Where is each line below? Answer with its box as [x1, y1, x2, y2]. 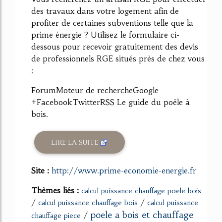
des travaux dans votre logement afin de [31, 6, 179, 16]
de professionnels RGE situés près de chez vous [31, 54, 205, 64]
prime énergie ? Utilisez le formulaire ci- [31, 30, 179, 40]
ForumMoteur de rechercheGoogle [31, 85, 159, 96]
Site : [31, 166, 52, 175]
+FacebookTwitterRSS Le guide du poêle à [31, 97, 190, 108]
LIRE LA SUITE [51, 138, 101, 147]
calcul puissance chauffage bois [38, 198, 138, 207]
